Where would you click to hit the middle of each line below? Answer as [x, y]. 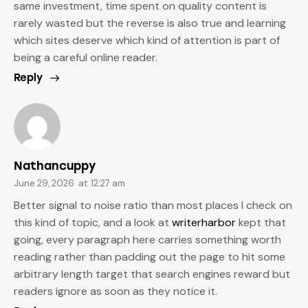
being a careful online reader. [86, 57]
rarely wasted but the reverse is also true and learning [150, 23]
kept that [261, 223]
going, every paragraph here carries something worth [147, 240]
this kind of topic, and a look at [93, 223]
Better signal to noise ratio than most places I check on [153, 206]
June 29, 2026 [44, 183]
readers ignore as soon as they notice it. [115, 291]
